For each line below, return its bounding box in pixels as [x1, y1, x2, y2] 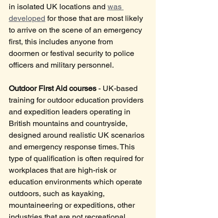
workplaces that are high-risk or [9, 165, 118, 175]
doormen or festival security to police [9, 49, 136, 58]
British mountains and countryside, [9, 119, 129, 128]
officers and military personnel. [9, 60, 114, 70]
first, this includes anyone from [9, 37, 115, 47]
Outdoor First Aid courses [9, 84, 96, 93]
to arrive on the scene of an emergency [9, 25, 144, 35]
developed [9, 14, 45, 23]
